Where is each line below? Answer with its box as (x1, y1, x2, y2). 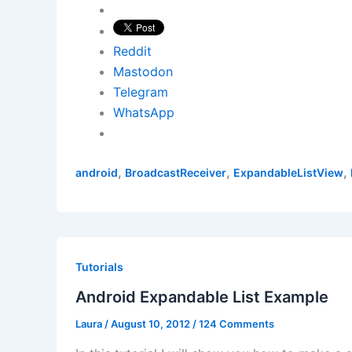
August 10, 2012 (111, 317, 192, 331)
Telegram (113, 83, 168, 100)
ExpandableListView (233, 165, 343, 179)
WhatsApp (113, 104, 174, 120)
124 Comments (199, 317, 274, 331)
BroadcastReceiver (125, 165, 226, 179)
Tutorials (75, 259, 123, 273)
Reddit (113, 42, 152, 59)
